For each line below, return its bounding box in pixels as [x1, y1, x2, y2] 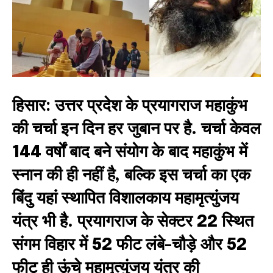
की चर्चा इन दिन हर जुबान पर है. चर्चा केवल [12, 121, 261, 138]
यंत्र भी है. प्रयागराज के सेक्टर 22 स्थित [12, 213, 253, 230]
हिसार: [12, 97, 51, 115]
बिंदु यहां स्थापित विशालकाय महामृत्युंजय [12, 190, 239, 207]
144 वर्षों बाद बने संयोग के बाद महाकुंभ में [12, 144, 247, 161]
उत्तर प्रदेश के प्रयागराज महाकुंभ [51, 97, 247, 115]
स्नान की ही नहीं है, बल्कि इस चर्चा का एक [12, 167, 250, 184]
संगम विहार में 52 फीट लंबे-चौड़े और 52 [12, 236, 247, 253]
